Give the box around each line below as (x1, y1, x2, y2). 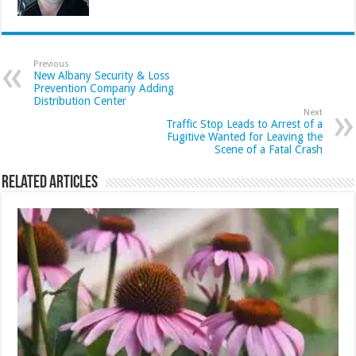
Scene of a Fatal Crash (214, 142, 323, 156)
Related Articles (2, 173, 99, 192)
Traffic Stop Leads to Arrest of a (165, 117, 323, 130)
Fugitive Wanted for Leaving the (166, 130, 323, 143)
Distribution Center (33, 94, 127, 107)
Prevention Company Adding (33, 81, 175, 95)
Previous (33, 58, 70, 69)
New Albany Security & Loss (33, 68, 170, 82)
